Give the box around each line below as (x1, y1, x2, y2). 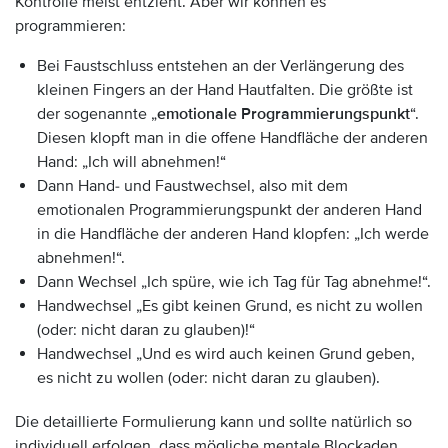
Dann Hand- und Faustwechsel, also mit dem (37, 176, 348, 196)
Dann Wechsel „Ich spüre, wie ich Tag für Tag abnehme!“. (37, 272, 431, 292)
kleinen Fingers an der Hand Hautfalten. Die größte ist (37, 80, 413, 100)
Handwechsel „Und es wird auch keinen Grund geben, (37, 344, 415, 364)
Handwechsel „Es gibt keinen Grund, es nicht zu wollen (37, 296, 423, 316)
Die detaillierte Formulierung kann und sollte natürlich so (15, 412, 412, 432)
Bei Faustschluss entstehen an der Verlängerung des (37, 56, 404, 76)
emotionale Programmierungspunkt (157, 104, 410, 124)
